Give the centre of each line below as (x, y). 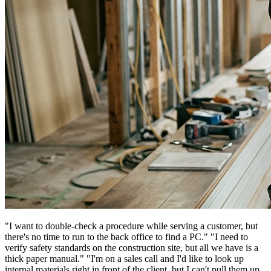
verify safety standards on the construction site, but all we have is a (132, 247)
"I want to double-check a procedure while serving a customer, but (131, 226)
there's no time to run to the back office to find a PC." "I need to (126, 237)
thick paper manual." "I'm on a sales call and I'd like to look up (124, 258)
